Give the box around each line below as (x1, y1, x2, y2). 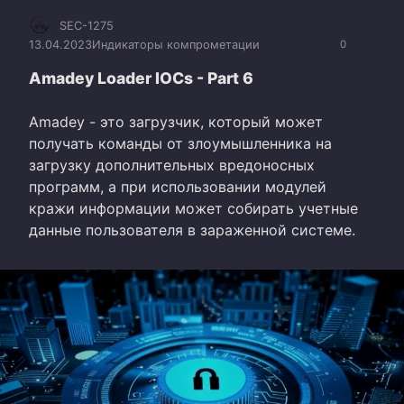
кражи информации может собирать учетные (29, 198, 358, 217)
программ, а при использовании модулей (29, 177, 326, 196)
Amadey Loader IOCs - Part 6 (29, 68, 253, 87)
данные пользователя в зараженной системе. (29, 220, 355, 239)
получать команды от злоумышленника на (29, 133, 332, 152)
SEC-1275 (60, 18, 114, 32)
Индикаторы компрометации (92, 38, 260, 52)
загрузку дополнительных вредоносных (29, 155, 315, 174)
